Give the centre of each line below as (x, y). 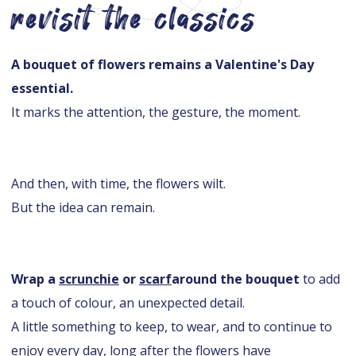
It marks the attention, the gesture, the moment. (156, 112)
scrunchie (89, 279)
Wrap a (35, 279)
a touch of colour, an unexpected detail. (128, 302)
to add (320, 279)
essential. (42, 88)
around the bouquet (236, 279)
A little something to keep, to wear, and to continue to (172, 326)
